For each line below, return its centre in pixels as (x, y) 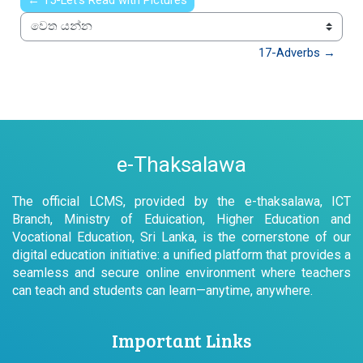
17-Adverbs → (297, 52)
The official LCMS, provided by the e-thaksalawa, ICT (181, 201)
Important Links (181, 340)
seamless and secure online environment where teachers (181, 272)
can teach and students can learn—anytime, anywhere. (162, 290)
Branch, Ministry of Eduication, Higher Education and (181, 219)
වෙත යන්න (52, 35)
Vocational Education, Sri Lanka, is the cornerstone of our (181, 237)
